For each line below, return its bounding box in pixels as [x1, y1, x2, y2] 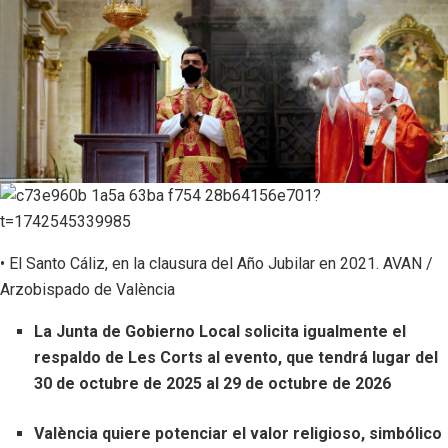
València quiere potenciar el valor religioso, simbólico [34, 423, 443, 443]
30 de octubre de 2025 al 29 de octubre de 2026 [34, 373, 392, 393]
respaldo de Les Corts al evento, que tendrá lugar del [34, 347, 439, 367]
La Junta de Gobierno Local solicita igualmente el [34, 321, 407, 341]
